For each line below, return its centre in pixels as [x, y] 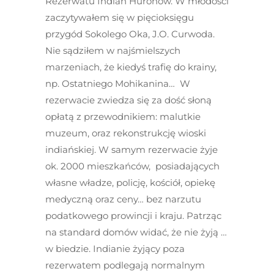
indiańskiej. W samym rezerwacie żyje [131, 150]
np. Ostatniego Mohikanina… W [118, 83]
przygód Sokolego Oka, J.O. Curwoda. [130, 34]
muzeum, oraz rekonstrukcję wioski [126, 133]
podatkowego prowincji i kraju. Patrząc [133, 216]
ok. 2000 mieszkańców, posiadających [132, 166]
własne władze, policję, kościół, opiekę [130, 183]
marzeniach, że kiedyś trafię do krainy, [131, 67]
